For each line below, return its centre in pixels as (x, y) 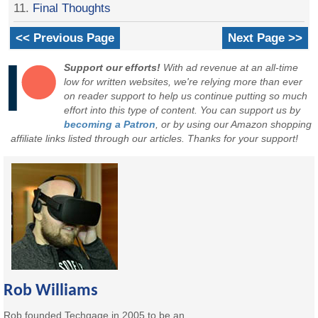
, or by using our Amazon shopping (234, 125)
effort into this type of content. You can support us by (182, 110)
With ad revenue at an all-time (230, 68)
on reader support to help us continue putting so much (186, 96)
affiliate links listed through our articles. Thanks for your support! (155, 139)
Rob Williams (51, 291)
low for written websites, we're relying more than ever (183, 82)
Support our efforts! (113, 68)
